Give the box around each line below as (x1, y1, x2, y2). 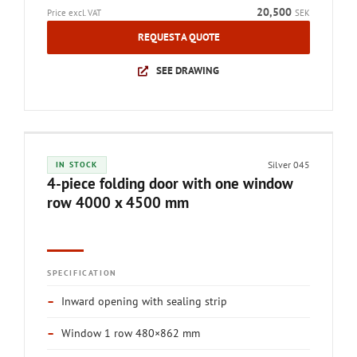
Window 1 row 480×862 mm (61, 326, 200, 340)
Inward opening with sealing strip (61, 294, 227, 308)
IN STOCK (56, 159, 98, 170)
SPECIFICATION (47, 268, 117, 278)
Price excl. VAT (47, 7, 101, 18)
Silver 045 (268, 159, 310, 171)
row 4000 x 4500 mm (47, 193, 189, 212)
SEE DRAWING (155, 64, 219, 77)
